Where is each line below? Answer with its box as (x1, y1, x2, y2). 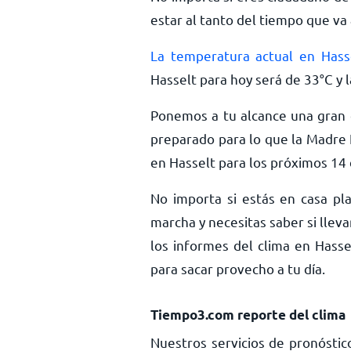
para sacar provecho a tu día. (150, 260, 325, 277)
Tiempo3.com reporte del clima (150, 306, 346, 323)
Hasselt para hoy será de (150, 71, 304, 87)
